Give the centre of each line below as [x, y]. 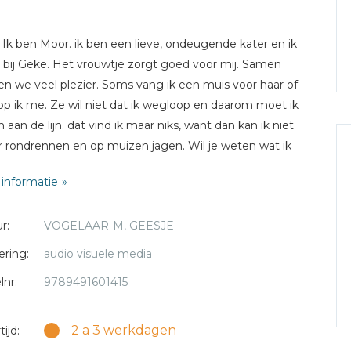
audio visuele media [98, 254]
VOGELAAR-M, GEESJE [109, 226]
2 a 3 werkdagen [122, 330]
